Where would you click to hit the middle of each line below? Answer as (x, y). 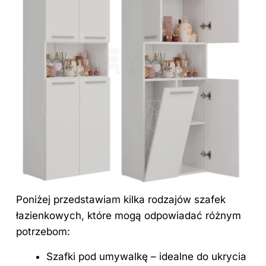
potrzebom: (43, 231)
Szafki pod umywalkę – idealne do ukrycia (146, 256)
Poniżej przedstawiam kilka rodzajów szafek (121, 199)
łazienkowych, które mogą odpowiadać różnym (129, 215)
